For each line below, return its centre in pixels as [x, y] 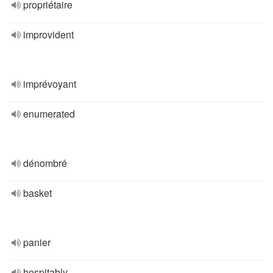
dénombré [45, 163]
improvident [48, 34]
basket [37, 193]
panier [37, 242]
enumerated [49, 114]
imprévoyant [50, 84]
